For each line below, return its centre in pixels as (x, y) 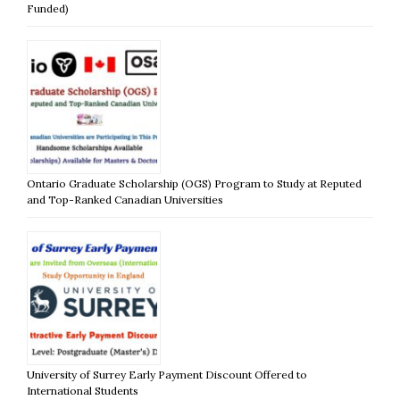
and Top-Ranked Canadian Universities (125, 200)
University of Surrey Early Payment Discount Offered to (167, 375)
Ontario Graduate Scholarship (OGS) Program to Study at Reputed (194, 184)
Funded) (48, 9)
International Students (83, 391)
